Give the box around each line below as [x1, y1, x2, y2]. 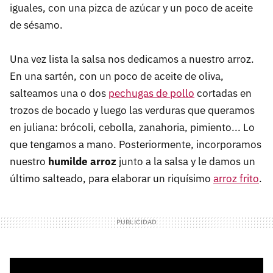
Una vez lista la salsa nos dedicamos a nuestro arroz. [10, 52, 254, 66]
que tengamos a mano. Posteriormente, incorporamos [10, 138, 261, 152]
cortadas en [194, 87, 252, 101]
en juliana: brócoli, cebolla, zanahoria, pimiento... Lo [10, 121, 255, 135]
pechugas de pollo [108, 87, 194, 101]
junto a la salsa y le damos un [116, 155, 255, 169]
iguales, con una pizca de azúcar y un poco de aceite [10, 1, 253, 15]
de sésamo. [10, 18, 63, 32]
